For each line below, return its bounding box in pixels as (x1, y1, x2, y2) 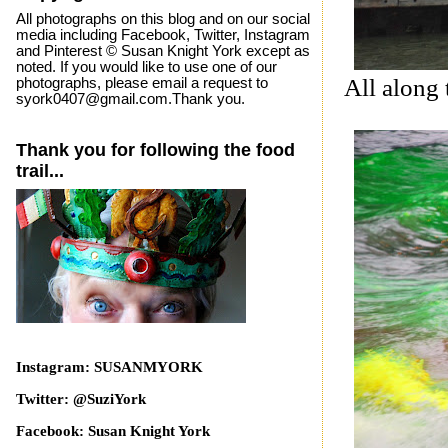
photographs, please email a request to (15, 74, 268, 91)
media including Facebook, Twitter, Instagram (15, 26, 310, 43)
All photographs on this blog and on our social (15, 10, 310, 27)
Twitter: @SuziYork (15, 391, 146, 408)
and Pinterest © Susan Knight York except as (15, 42, 310, 59)
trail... (15, 160, 64, 181)
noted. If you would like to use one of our (15, 58, 277, 75)
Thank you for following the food (15, 139, 295, 160)
